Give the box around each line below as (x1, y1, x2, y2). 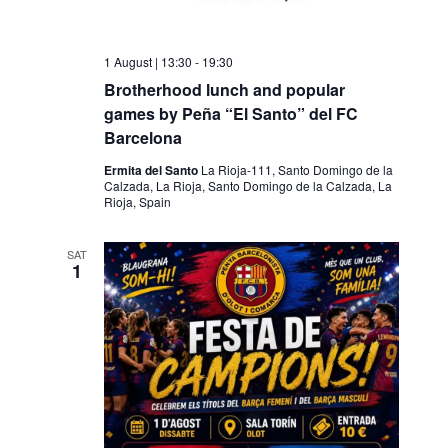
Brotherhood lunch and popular (103, 78, 345, 102)
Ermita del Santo (103, 161, 201, 180)
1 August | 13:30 (103, 53, 192, 71)
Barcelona (103, 126, 182, 150)
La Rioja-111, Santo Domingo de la (200, 161, 393, 179)
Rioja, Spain (103, 193, 171, 211)
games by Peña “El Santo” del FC (103, 102, 358, 126)
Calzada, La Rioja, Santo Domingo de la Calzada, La (103, 177, 392, 195)
